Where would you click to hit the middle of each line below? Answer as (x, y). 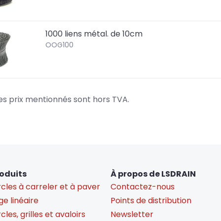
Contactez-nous (143, 186)
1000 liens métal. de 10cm (94, 34)
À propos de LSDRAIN (153, 174)
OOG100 (60, 45)
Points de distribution (151, 200)
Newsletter (132, 214)
